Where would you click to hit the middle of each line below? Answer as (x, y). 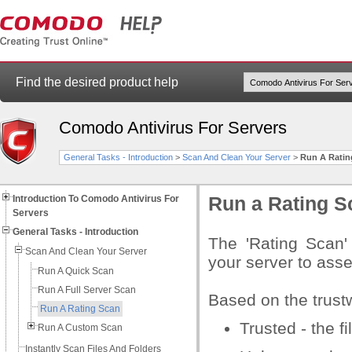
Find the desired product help (97, 82)
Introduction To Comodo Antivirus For (96, 199)
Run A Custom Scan (80, 328)
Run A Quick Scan (76, 271)
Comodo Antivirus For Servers (173, 128)
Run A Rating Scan (80, 309)
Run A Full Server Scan (87, 290)
